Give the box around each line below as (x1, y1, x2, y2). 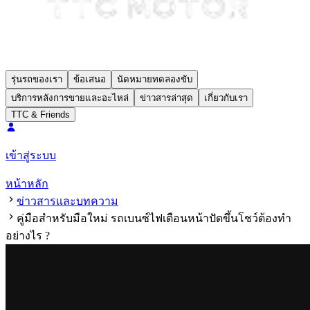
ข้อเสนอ (73, 74, 106, 84)
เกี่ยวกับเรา (204, 93, 248, 103)
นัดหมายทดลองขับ (117, 74, 192, 84)
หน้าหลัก (6, 178, 48, 190)
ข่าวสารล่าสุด (140, 93, 193, 103)
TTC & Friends (11, 109, 70, 120)
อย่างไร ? (6, 230, 50, 241)
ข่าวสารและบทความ (17, 195, 118, 207)
